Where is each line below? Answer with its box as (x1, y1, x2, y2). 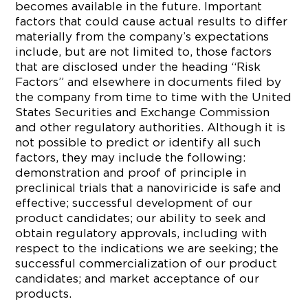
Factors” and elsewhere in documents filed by (15, 76, 282, 88)
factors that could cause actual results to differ (15, 15, 288, 27)
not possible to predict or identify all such (15, 136, 261, 148)
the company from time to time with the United (15, 91, 292, 103)
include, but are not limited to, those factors (15, 45, 272, 58)
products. (15, 287, 72, 300)
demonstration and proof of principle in (15, 166, 247, 179)
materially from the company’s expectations (15, 30, 269, 43)
